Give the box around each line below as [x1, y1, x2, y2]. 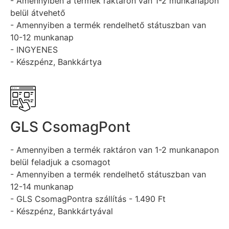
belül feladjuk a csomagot [10, 156, 110, 167]
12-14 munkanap [10, 181, 74, 192]
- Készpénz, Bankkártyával [10, 205, 113, 216]
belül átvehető [10, 8, 65, 18]
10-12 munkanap [10, 32, 74, 43]
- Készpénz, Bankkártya [10, 57, 102, 67]
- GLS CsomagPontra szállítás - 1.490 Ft [10, 193, 166, 204]
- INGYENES [10, 44, 58, 55]
